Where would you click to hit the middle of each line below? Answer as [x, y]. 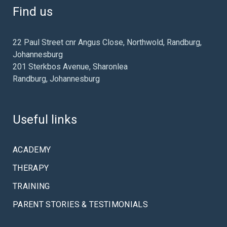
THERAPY [31, 168]
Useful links [45, 120]
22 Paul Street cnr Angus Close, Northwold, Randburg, [107, 42]
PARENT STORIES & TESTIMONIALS [81, 204]
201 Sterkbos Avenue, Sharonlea [70, 67]
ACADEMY [32, 150]
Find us [33, 12]
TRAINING [31, 186]
